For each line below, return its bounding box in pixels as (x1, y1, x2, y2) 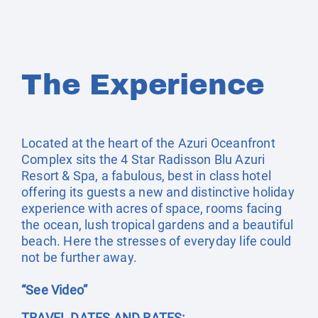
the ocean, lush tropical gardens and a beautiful (21, 217, 294, 232)
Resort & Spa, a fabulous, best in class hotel (21, 168, 272, 183)
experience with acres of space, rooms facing (21, 201, 282, 216)
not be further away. (21, 250, 137, 265)
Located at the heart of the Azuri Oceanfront (21, 136, 275, 150)
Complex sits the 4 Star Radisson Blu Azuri (21, 152, 265, 167)
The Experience (21, 70, 265, 100)
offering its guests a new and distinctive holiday (21, 185, 295, 199)
